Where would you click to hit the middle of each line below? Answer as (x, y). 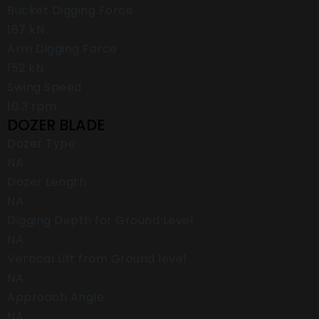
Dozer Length (47, 182)
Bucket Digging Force (70, 10)
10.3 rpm (32, 106)
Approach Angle (56, 297)
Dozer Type (41, 143)
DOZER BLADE (56, 125)
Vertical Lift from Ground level (97, 259)
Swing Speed (45, 87)
